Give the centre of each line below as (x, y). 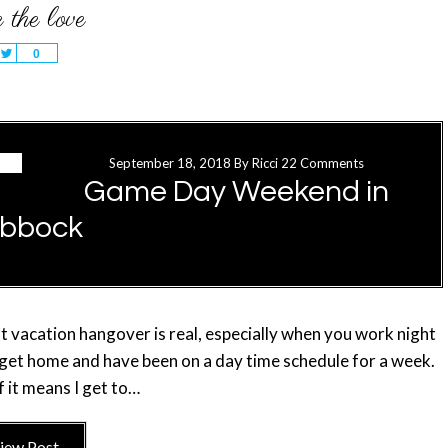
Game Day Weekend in (236, 191)
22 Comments (322, 163)
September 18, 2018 (169, 163)
